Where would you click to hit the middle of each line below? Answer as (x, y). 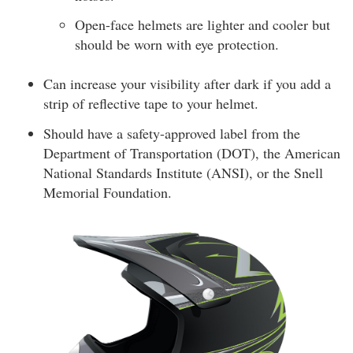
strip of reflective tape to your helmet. (151, 103)
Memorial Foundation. (108, 192)
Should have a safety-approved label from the (172, 133)
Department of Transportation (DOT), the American (192, 152)
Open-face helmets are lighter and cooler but (203, 24)
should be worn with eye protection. (177, 44)
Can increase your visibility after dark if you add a (187, 84)
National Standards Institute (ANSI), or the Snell (183, 172)
